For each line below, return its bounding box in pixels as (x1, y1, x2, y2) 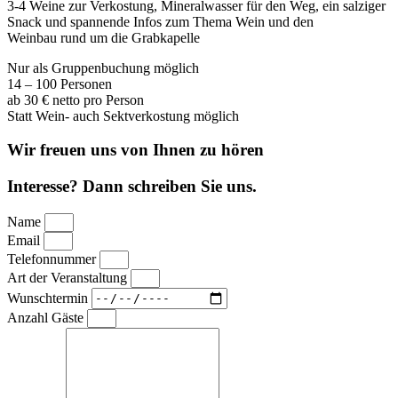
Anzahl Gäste (7, 309, 87, 325)
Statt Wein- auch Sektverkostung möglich (7, 107, 239, 123)
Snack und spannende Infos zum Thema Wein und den (7, 13, 314, 29)
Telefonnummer (7, 251, 99, 267)
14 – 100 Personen (7, 76, 112, 92)
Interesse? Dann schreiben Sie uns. (7, 177, 257, 196)
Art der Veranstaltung (7, 269, 131, 285)
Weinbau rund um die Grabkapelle (7, 29, 200, 45)
